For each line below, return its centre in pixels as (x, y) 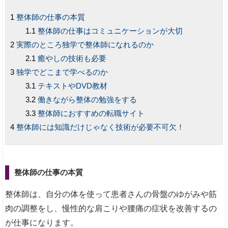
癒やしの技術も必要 (72, 58)
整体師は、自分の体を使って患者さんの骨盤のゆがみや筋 (111, 194)
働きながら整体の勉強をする (87, 99)
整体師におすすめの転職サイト (91, 113)
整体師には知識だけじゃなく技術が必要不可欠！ (100, 127)
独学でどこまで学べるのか (62, 72)
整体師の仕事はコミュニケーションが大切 (110, 31)
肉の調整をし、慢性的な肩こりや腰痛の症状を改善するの (111, 209)
